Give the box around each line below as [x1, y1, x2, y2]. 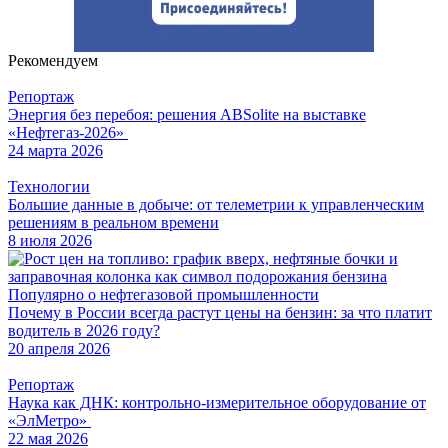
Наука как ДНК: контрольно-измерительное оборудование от [8, 394, 426, 412]
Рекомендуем [8, 52, 98, 70]
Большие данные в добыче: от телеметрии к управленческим [8, 196, 424, 214]
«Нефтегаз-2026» [8, 124, 128, 142]
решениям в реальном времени [8, 214, 219, 232]
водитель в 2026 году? [8, 322, 160, 340]
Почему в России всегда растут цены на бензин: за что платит [8, 304, 432, 322]
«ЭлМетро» [8, 412, 91, 430]
